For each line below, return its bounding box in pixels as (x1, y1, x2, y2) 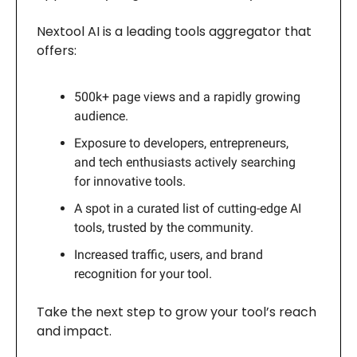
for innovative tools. (74, 173, 186, 189)
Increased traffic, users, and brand (74, 246, 263, 262)
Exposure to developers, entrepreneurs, (74, 135, 288, 151)
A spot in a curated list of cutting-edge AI (74, 200, 301, 216)
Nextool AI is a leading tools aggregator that (37, 22, 312, 41)
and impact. (37, 321, 112, 340)
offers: (37, 41, 76, 60)
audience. (74, 108, 128, 124)
